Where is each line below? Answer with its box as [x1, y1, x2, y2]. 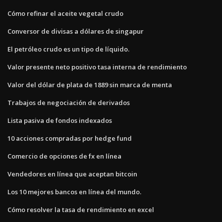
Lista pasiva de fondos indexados [7, 115, 112, 125]
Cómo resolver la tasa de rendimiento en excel [7, 205, 154, 214]
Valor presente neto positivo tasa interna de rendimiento [7, 62, 187, 71]
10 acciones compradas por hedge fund [7, 133, 132, 143]
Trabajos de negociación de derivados [7, 98, 130, 107]
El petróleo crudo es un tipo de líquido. [7, 44, 129, 54]
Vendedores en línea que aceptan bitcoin [7, 169, 137, 178]
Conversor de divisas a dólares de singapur [7, 26, 144, 36]
